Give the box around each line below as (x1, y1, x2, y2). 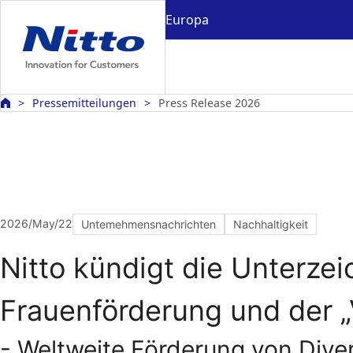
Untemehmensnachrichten (81, 217, 216, 231)
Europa (165, 10, 209, 28)
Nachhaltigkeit (233, 217, 308, 231)
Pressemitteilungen (32, 95, 136, 110)
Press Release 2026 (158, 95, 260, 110)
